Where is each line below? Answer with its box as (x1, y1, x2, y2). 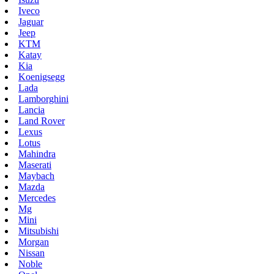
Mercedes (18, 193, 56, 204)
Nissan (18, 248, 45, 259)
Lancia (18, 105, 45, 116)
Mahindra (18, 149, 56, 160)
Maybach (18, 171, 54, 182)
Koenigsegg (18, 72, 65, 83)
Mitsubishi (18, 226, 59, 237)
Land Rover (18, 116, 65, 127)
